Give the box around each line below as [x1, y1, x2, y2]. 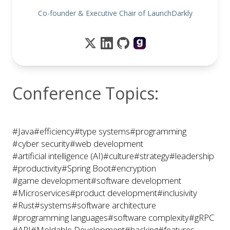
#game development [12, 175, 91, 186]
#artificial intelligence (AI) [12, 150, 103, 162]
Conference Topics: [12, 82, 159, 104]
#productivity [12, 162, 62, 174]
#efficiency [34, 125, 74, 137]
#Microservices [12, 187, 70, 199]
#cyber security [12, 138, 70, 149]
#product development [70, 187, 157, 199]
